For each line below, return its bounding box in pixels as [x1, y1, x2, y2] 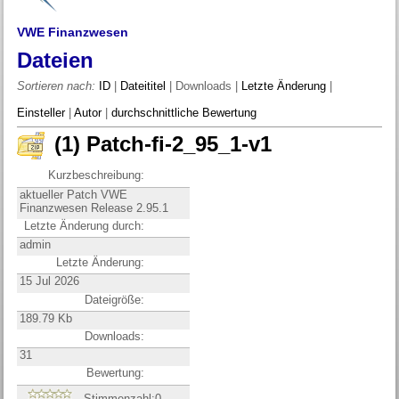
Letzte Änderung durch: [24, 218, 145, 232]
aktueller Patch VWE [20, 187, 128, 201]
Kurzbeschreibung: [48, 168, 145, 183]
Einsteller [17, 106, 66, 120]
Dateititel [120, 79, 167, 94]
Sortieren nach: [17, 79, 100, 94]
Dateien [17, 48, 94, 73]
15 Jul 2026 [20, 274, 80, 289]
